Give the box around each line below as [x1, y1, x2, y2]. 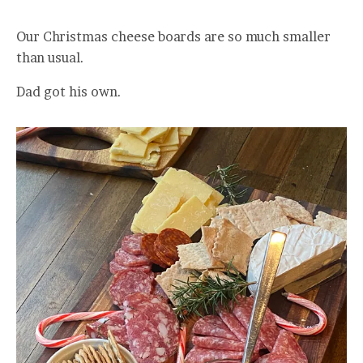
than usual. [16, 49, 88, 66]
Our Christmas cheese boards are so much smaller [16, 28, 331, 45]
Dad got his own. [16, 83, 122, 100]
